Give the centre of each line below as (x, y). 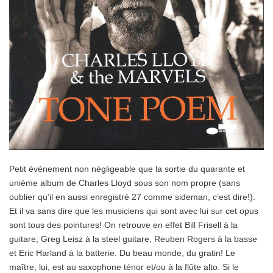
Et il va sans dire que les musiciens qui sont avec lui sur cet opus (134, 211)
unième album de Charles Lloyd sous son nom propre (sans (125, 183)
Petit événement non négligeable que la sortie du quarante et (127, 169)
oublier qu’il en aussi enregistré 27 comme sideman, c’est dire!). (132, 197)
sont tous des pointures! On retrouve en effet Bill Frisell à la (123, 225)
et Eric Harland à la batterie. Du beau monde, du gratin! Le (122, 253)
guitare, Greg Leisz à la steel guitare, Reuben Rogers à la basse (133, 239)
